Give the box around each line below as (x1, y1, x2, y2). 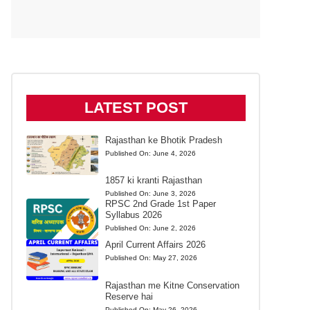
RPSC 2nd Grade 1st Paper (104, 199, 216, 210)
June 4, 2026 (152, 149, 196, 157)
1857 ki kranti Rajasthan (104, 175, 202, 186)
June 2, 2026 (152, 224, 196, 232)
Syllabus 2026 (104, 210, 162, 221)
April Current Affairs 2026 (104, 239, 206, 250)
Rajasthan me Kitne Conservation (104, 280, 239, 291)
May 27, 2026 (152, 253, 197, 262)
